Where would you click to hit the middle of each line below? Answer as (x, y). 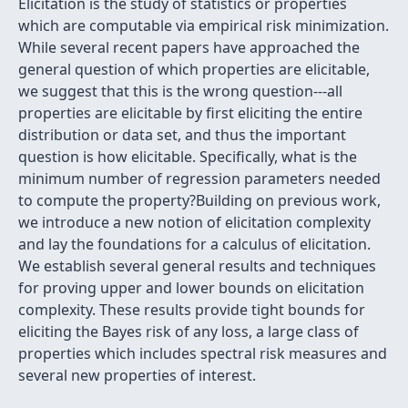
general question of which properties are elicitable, (194, 69)
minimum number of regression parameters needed (199, 178)
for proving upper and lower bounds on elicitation (191, 288)
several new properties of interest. (137, 375)
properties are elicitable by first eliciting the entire (190, 113)
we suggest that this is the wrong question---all (180, 91)
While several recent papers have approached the (189, 47)
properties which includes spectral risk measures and (203, 353)
